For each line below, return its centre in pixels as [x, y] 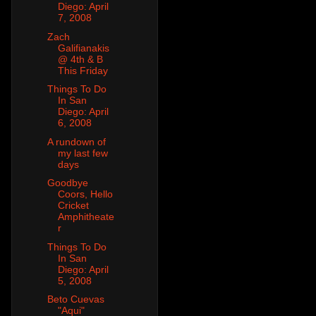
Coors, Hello [85, 194]
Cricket [73, 206]
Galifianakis [83, 48]
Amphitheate [86, 217]
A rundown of [76, 141]
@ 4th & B [80, 59]
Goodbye [67, 183]
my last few [83, 153]
